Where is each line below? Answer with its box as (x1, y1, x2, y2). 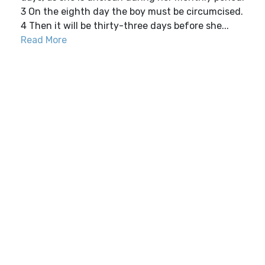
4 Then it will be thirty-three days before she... (21, 20, 229, 31)
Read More (21, 34, 67, 46)
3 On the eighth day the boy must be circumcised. (21, 6, 243, 17)
